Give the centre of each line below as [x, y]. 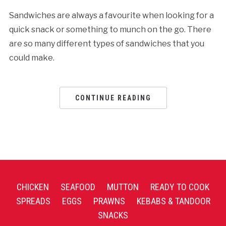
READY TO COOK [180, 187]
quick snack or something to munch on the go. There [110, 29]
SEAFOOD [78, 187]
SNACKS [113, 215]
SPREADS [33, 201]
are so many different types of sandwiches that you [106, 43]
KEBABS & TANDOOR [173, 201]
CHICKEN [33, 187]
